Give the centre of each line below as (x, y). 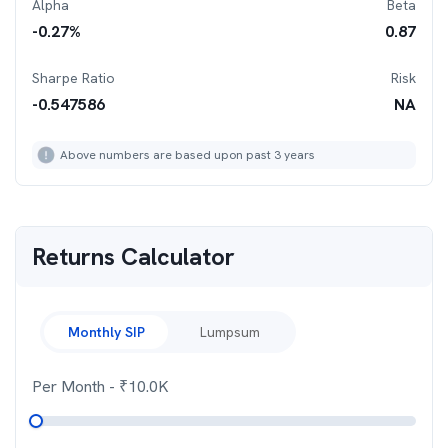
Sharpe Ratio (73, 78)
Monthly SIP (106, 332)
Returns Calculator (133, 256)
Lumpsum (230, 332)
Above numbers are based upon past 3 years (187, 155)
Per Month (70, 386)
